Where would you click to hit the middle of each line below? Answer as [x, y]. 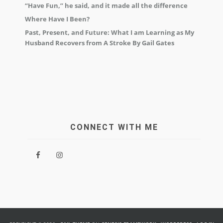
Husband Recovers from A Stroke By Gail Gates [100, 43]
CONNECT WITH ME [114, 127]
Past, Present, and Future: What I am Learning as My [110, 33]
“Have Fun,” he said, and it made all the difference [106, 6]
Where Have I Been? [57, 19]
